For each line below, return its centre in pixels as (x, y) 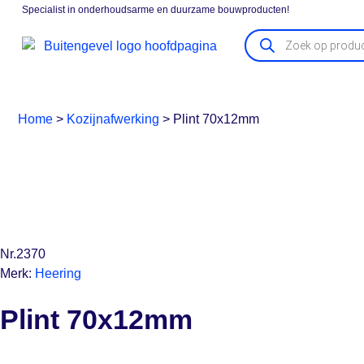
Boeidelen (154, 90)
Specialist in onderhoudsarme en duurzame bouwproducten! (156, 10)
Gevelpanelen (60, 90)
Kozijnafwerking (113, 119)
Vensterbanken (250, 90)
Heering (58, 274)
